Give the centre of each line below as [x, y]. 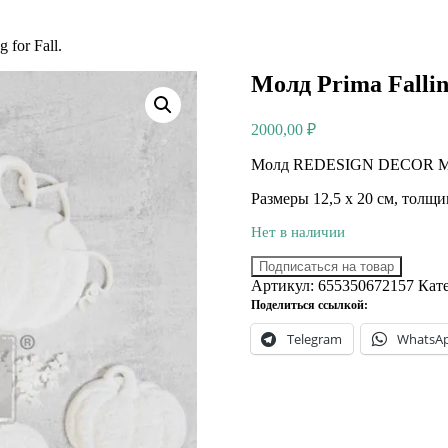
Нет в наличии [297, 231]
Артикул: [284, 285]
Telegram [314, 338]
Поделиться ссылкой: [309, 304]
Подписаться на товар [326, 266]
